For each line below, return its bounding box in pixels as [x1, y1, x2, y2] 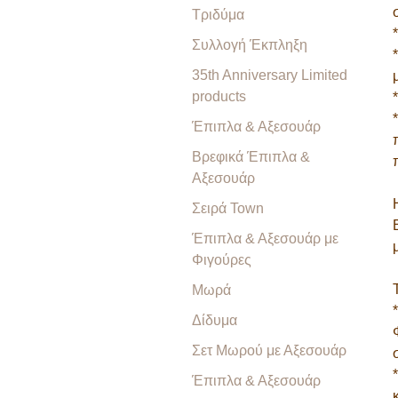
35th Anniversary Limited [192, 68, 347, 83]
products [192, 89, 246, 104]
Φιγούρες [192, 252, 251, 267]
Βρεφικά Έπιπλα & [192, 149, 310, 164]
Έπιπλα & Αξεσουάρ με [192, 231, 338, 246]
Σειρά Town [192, 201, 264, 216]
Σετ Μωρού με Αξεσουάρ [192, 343, 346, 358]
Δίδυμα [192, 313, 237, 328]
